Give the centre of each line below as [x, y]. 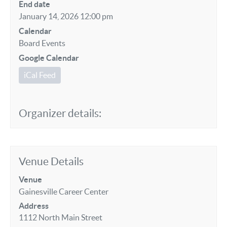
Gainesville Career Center [64, 191]
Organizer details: [60, 113]
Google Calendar [49, 58]
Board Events [42, 43]
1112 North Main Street [61, 217]
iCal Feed [40, 75]
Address [34, 205]
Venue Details [51, 162]
